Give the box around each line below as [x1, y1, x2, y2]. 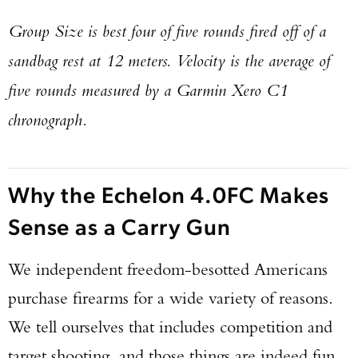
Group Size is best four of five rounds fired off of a [8, 20, 326, 41]
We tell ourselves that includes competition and [8, 316, 332, 337]
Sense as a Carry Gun [8, 211, 231, 241]
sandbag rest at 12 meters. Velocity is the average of [8, 50, 330, 70]
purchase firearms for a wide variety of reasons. [8, 287, 333, 308]
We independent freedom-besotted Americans [8, 258, 328, 280]
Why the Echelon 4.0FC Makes [8, 179, 329, 209]
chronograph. [8, 109, 87, 129]
